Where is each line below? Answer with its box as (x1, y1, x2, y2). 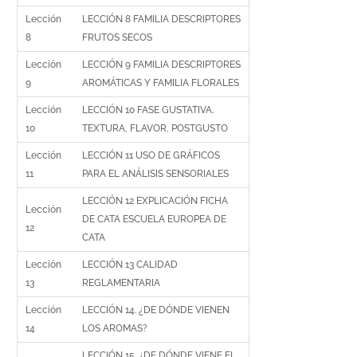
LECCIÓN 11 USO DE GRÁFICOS (82, 150, 221, 161)
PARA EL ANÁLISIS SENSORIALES (82, 168, 229, 179)
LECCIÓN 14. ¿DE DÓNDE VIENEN (82, 304, 230, 316)
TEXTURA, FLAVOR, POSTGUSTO (82, 123, 229, 134)
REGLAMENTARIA (82, 277, 161, 288)
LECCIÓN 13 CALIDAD (82, 259, 178, 270)
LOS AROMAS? (82, 323, 148, 334)
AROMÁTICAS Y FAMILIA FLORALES (82, 77, 240, 88)
